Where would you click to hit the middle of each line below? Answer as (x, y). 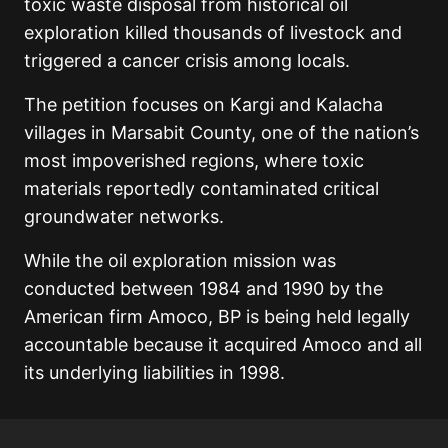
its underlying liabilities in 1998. (154, 372)
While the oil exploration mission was (180, 260)
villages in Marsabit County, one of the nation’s (221, 132)
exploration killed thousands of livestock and (213, 32)
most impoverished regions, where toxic (194, 160)
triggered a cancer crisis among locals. (187, 60)
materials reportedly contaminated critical (201, 188)
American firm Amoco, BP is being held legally (217, 316)
